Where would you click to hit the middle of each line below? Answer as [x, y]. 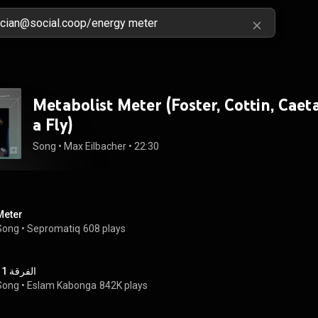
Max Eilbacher [95, 146]
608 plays [104, 229]
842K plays [124, 285]
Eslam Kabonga [62, 285]
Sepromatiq [54, 229]
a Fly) [53, 125]
